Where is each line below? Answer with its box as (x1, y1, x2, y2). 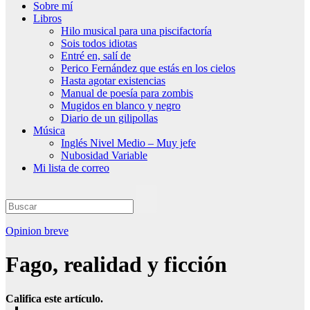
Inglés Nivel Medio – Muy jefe (61, 137, 196, 149)
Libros (33, 12, 62, 24)
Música (33, 125, 65, 136)
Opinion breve (6, 225, 69, 237)
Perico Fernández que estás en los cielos (61, 62, 235, 74)
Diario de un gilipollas (61, 112, 158, 124)
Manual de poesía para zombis (61, 87, 193, 99)
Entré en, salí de (61, 50, 131, 62)
